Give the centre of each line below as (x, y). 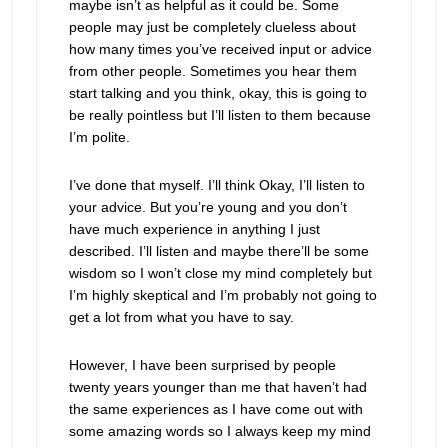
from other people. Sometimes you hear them (212, 71)
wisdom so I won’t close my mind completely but (220, 273)
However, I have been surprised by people (202, 365)
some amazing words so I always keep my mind (219, 431)
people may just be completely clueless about (212, 27)
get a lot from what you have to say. (181, 317)
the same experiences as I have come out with (215, 409)
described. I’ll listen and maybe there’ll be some (218, 251)
